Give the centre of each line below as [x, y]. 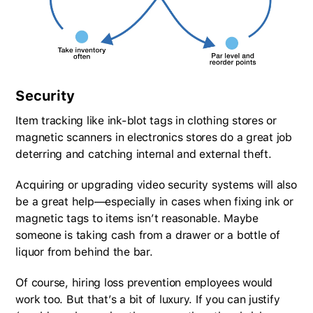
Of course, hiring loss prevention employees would [144, 282]
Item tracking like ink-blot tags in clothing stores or [146, 120]
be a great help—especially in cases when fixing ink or [154, 201]
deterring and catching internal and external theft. [144, 154]
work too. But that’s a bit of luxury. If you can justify [148, 299]
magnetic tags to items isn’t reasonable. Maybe [137, 218]
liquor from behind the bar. [84, 252]
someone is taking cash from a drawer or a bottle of [148, 235]
